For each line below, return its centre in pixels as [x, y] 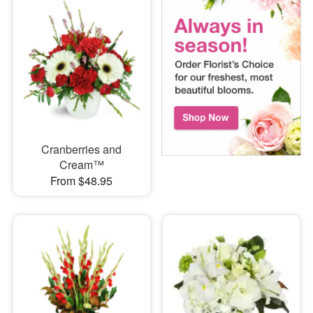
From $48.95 [82, 181]
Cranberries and [82, 150]
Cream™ [81, 165]
